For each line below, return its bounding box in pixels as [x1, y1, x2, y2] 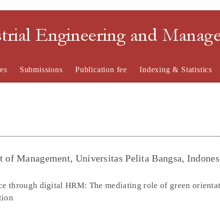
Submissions [19, 65, 63, 74]
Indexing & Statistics [139, 65, 213, 74]
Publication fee [75, 65, 127, 74]
